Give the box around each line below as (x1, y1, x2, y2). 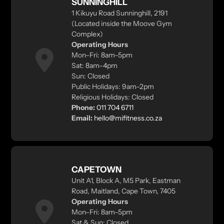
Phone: (71, 103, 95, 112)
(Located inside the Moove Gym (71, 19, 172, 28)
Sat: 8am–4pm (71, 61, 117, 70)
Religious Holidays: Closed (71, 92, 153, 102)
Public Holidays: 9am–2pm (71, 82, 154, 91)
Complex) (71, 29, 103, 39)
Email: (71, 113, 92, 123)
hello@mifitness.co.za (93, 113, 162, 123)
